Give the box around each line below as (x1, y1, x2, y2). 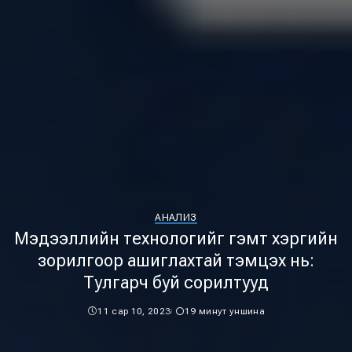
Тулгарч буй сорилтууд (83, 273, 269, 292)
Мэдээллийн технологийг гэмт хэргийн (14, 229, 338, 248)
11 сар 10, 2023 (97, 306, 171, 317)
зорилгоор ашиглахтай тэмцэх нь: (38, 251, 314, 270)
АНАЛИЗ (155, 212, 197, 223)
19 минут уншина (184, 306, 266, 317)
